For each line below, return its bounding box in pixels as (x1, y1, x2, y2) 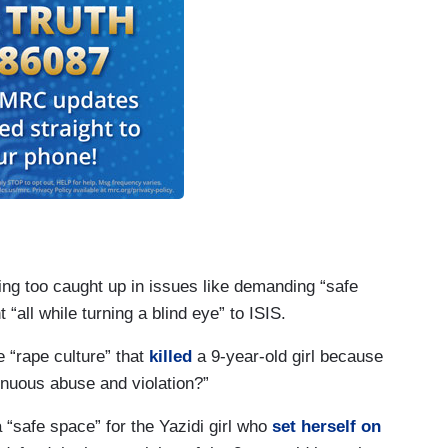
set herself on (272, 417, 381, 437)
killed (149, 347, 192, 367)
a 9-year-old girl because (192, 347, 383, 367)
